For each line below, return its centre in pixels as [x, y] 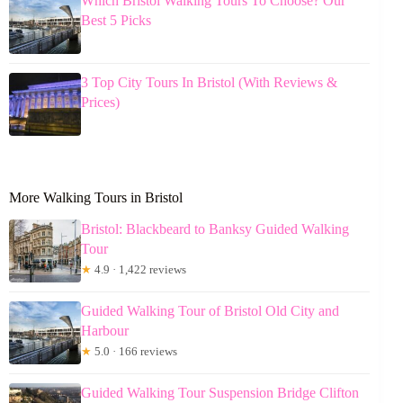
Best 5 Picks [116, 21]
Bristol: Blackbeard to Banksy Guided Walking [215, 228]
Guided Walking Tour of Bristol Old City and [210, 310]
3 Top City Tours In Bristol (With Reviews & [209, 83]
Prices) [100, 103]
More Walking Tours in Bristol [96, 198]
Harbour [105, 330]
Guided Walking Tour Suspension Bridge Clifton [220, 392]
